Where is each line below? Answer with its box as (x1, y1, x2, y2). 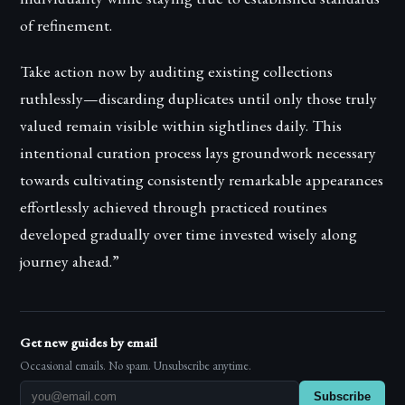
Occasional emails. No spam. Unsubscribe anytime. (20, 358, 252, 374)
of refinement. (20, 14, 113, 36)
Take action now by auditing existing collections (20, 61, 334, 82)
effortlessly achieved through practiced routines (20, 196, 328, 218)
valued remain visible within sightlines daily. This (20, 115, 343, 137)
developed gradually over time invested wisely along (20, 223, 358, 245)
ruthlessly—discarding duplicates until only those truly (20, 88, 378, 109)
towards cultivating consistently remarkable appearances (20, 169, 384, 191)
